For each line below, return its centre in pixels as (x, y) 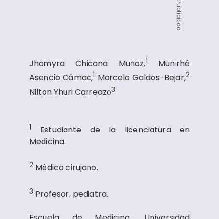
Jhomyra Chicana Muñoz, (88, 64)
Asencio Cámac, (61, 78)
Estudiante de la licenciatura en (115, 130)
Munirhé (174, 64)
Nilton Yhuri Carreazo (71, 92)
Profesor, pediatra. (72, 194)
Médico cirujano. (68, 168)
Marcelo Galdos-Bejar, (142, 78)
